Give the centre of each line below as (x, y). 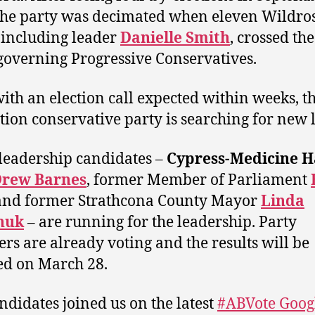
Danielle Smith (175, 38)
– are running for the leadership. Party (160, 223)
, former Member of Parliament (199, 180)
